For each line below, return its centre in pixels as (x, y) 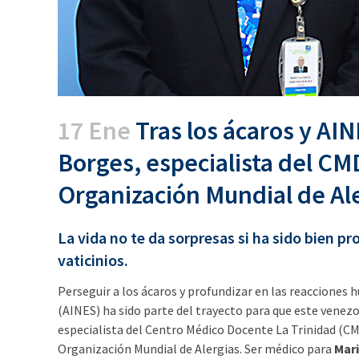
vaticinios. (93, 260)
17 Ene (94, 130)
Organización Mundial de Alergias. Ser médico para (196, 348)
